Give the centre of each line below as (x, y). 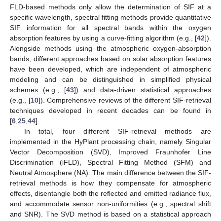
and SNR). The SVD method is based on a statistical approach (110, 214)
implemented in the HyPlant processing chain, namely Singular (110, 141)
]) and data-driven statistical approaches (143, 90)
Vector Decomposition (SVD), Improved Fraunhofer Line (110, 152)
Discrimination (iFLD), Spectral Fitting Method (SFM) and (110, 162)
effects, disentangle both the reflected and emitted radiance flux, (110, 193)
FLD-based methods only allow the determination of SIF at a (110, 7)
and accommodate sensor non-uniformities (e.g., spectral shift (110, 203)
